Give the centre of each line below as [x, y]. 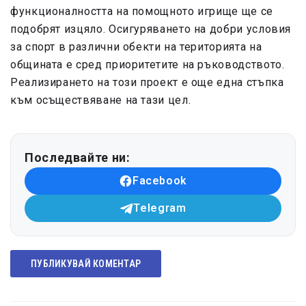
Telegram [160, 208]
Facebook [160, 181]
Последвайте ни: [78, 158]
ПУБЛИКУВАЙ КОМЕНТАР [86, 263]
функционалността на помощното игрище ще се [142, 12]
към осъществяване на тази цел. [101, 100]
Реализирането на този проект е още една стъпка [147, 83]
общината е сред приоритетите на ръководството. [148, 65]
